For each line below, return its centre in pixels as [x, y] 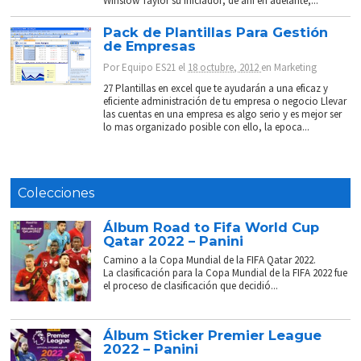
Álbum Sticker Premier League [213, 336]
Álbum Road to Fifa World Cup [212, 228]
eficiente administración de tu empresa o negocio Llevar [225, 102]
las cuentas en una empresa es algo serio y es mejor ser [223, 114]
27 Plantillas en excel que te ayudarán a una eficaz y [216, 89]
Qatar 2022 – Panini [174, 241]
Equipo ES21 [149, 68]
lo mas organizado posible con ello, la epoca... [207, 127]
